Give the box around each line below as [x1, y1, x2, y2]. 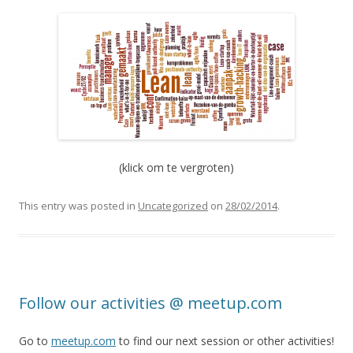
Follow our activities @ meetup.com [19, 292, 282, 314]
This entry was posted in [19, 198, 138, 213]
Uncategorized [138, 198, 208, 213]
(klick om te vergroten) [119, 159, 234, 175]
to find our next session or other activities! [116, 333, 334, 348]
